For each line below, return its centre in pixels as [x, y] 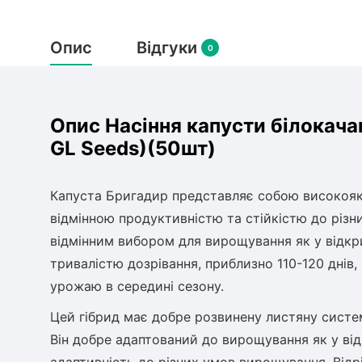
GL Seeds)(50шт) [133, 148]
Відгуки [169, 48]
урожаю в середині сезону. [137, 286]
